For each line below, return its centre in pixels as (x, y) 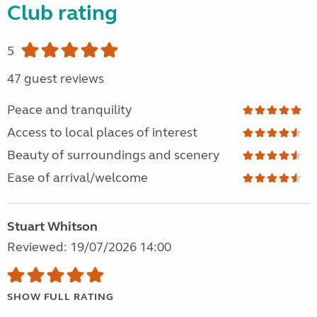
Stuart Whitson (52, 227)
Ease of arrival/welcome (77, 178)
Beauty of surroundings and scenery (113, 155)
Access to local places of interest (102, 133)
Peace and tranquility (69, 110)
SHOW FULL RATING (60, 297)
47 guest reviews (56, 79)
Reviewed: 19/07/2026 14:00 (89, 247)
